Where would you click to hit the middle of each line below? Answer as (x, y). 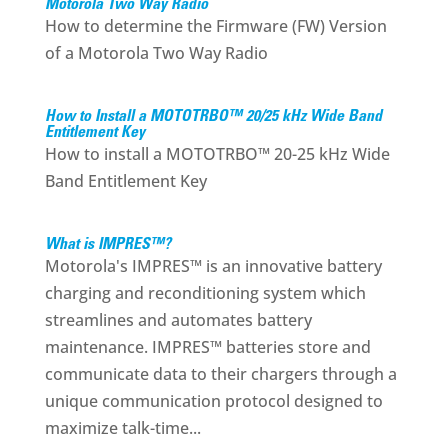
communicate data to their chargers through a (220, 374)
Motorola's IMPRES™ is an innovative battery (213, 266)
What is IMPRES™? (107, 245)
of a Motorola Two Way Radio (156, 53)
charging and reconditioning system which (205, 293)
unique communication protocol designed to (213, 401)
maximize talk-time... (122, 428)
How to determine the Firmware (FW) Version (215, 26)
